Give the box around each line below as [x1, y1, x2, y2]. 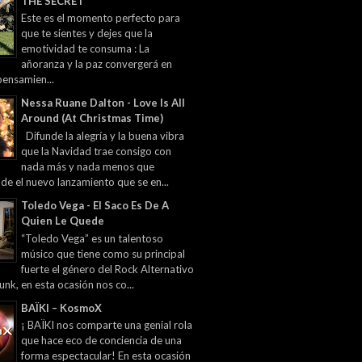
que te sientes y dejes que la [21, 27, 153, 40]
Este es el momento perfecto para [21, 11, 180, 25]
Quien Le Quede [21, 213, 104, 227]
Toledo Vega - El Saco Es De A [21, 198, 169, 212]
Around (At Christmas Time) [21, 112, 163, 125]
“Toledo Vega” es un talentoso [21, 231, 163, 245]
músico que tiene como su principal [21, 246, 185, 260]
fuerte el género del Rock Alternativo [21, 262, 194, 276]
